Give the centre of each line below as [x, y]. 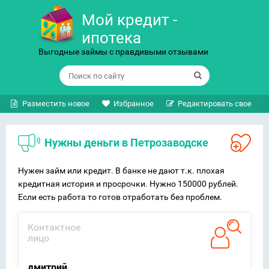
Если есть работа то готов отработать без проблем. [120, 197]
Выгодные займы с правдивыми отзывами [123, 52]
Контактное [54, 227]
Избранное [134, 104]
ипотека [111, 38]
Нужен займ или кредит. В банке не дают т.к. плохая [121, 171]
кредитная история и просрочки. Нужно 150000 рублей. [128, 184]
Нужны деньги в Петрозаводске [130, 143]
